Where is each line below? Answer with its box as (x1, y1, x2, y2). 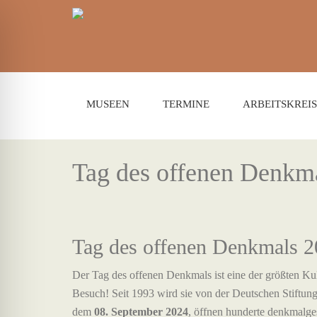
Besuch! (72, 287, 109, 299)
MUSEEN (86, 98, 129, 110)
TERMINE (163, 98, 209, 110)
